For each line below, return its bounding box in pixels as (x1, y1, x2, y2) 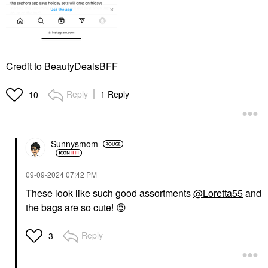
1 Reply (100, 87, 129, 100)
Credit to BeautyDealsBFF (6, 59, 118, 73)
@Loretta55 (193, 185, 243, 200)
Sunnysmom (51, 138, 98, 150)
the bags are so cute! (26, 200, 116, 214)
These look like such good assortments (26, 185, 193, 200)
